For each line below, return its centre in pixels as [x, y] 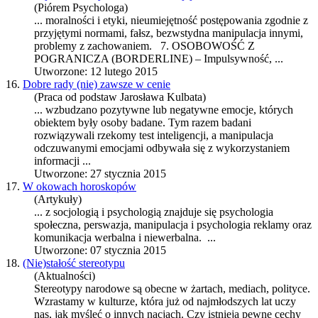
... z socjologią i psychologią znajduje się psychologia [154, 212]
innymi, [285, 33]
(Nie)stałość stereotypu [74, 263]
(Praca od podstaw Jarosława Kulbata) [120, 97]
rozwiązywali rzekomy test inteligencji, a [127, 136]
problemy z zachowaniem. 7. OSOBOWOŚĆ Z [144, 46]
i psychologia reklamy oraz [250, 225]
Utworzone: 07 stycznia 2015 [100, 251]
